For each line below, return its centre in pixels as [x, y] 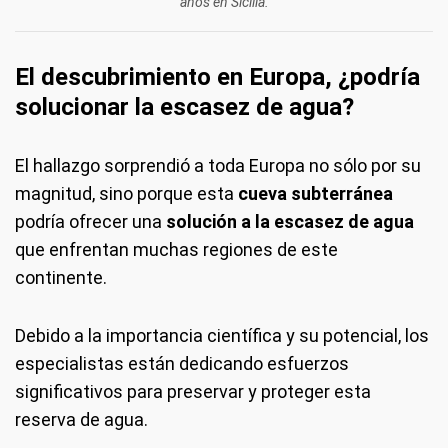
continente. [61, 278]
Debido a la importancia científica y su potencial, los [222, 336]
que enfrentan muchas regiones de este [176, 250]
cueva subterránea [315, 194]
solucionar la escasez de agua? [184, 107]
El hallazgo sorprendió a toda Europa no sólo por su [218, 166]
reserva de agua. [81, 420]
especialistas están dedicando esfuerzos [182, 364]
